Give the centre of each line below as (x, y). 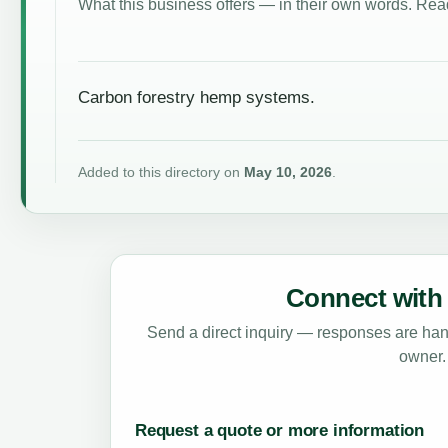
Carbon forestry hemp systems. (196, 98)
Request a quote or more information (279, 431)
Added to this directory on (160, 172)
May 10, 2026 (287, 172)
